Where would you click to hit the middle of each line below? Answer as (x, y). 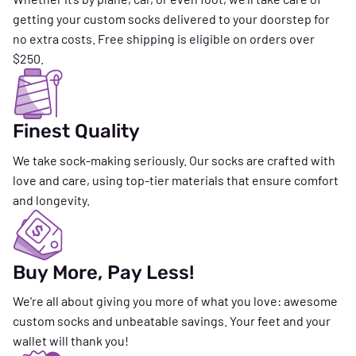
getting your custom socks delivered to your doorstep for (171, 19)
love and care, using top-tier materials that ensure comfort (176, 180)
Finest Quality (76, 132)
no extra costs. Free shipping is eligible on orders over (164, 39)
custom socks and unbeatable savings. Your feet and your (172, 320)
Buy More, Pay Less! (103, 272)
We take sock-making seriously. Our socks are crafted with (174, 160)
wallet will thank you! (71, 340)
